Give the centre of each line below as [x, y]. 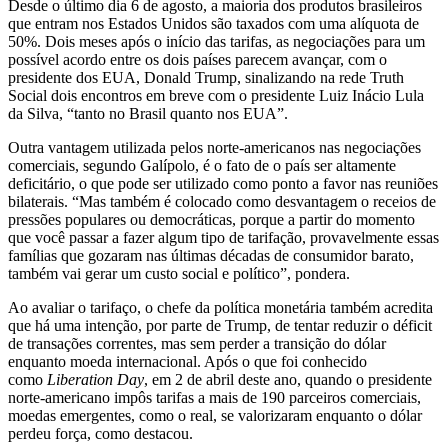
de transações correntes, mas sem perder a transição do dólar [197, 343]
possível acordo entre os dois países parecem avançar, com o [197, 59]
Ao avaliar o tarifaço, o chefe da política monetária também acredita [220, 307]
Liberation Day [95, 379]
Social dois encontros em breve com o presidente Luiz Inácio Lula [216, 95]
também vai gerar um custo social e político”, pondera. [179, 273]
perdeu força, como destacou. [100, 433]
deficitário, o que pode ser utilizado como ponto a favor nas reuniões [223, 183]
